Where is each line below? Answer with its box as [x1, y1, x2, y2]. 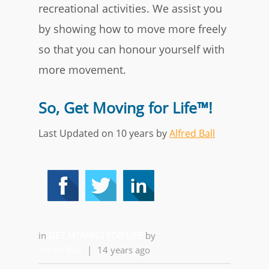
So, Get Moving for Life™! [38, 97, 213, 118]
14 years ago [97, 244, 150, 256]
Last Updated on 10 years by [38, 127, 169, 140]
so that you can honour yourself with [38, 42, 225, 56]
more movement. [38, 62, 126, 77]
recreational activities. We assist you [38, 1, 222, 16]
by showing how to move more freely [38, 22, 226, 36]
